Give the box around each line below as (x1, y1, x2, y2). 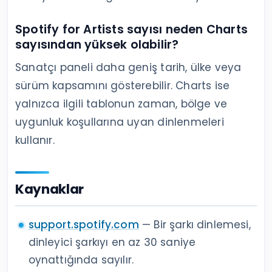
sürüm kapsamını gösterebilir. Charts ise (15, 78, 230, 93)
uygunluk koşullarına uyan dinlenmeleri (15, 115, 224, 130)
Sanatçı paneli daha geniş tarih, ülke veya (15, 60, 242, 75)
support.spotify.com (28, 217, 139, 233)
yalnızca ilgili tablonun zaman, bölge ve (15, 97, 228, 112)
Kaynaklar (15, 180, 84, 199)
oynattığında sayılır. (28, 253, 134, 268)
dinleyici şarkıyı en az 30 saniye (28, 235, 196, 250)
